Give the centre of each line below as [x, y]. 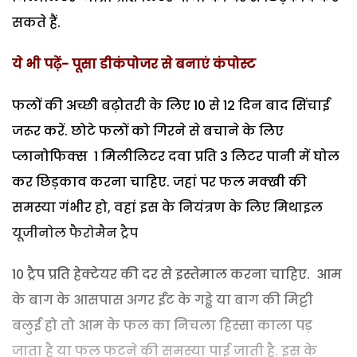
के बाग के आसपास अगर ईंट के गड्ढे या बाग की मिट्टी [163, 300]
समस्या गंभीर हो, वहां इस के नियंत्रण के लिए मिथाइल [167, 207]
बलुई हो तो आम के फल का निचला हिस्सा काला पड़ [162, 325]
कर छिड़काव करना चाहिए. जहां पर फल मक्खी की [159, 182]
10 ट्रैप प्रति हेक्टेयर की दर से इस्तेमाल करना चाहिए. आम [178, 274]
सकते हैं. [36, 22]
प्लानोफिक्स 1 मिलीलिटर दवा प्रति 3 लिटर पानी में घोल [176, 156]
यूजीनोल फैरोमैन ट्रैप [75, 233]
